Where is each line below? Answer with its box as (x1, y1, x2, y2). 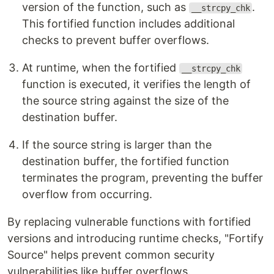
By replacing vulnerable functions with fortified (7, 215, 251, 228)
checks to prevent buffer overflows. (22, 34, 209, 46)
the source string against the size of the (22, 94, 229, 107)
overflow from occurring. (22, 188, 152, 201)
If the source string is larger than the (22, 138, 212, 151)
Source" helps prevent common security (7, 248, 215, 261)
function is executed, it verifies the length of (22, 78, 251, 91)
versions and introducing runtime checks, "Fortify (7, 232, 264, 245)
